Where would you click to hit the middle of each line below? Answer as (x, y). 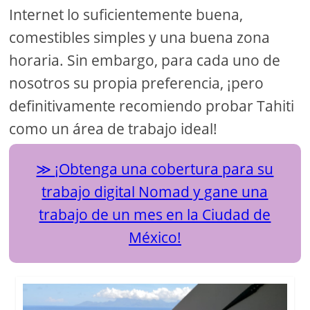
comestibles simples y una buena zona (140, 37)
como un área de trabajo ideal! (113, 128)
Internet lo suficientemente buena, (126, 14)
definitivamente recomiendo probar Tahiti (152, 106)
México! (155, 237)
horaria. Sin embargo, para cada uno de (145, 60)
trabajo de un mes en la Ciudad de (155, 214)
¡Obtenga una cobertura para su (164, 168)
